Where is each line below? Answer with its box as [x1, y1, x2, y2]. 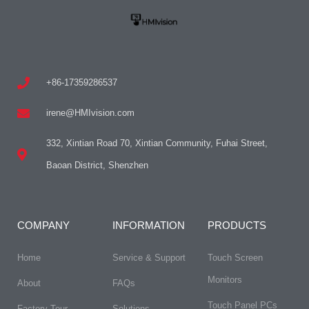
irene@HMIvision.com [46, 107, 134, 118]
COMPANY [17, 219, 70, 231]
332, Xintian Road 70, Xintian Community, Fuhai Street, [46, 137, 268, 148]
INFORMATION [112, 219, 185, 231]
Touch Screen [207, 252, 263, 263]
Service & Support [112, 252, 186, 263]
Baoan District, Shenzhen [46, 159, 148, 170]
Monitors [207, 274, 242, 285]
